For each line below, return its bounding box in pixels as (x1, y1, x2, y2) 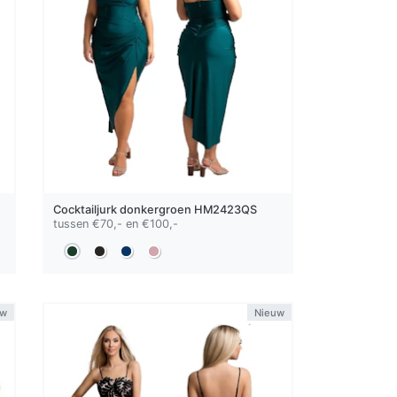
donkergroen (120, 202, 192, 216)
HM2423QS (191, 202, 258, 216)
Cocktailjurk (53, 202, 121, 216)
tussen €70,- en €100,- (53, 216, 179, 230)
